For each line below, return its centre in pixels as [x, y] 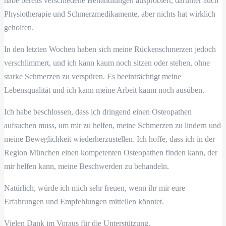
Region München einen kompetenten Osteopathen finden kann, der [111, 153]
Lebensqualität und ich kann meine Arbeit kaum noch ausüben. [104, 90]
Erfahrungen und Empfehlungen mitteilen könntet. [84, 202]
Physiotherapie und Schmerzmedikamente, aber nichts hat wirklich [110, 14]
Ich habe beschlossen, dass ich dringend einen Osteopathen [98, 112]
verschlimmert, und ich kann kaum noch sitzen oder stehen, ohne [107, 63]
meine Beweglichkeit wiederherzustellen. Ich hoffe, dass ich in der [109, 139]
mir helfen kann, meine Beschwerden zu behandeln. [87, 166]
